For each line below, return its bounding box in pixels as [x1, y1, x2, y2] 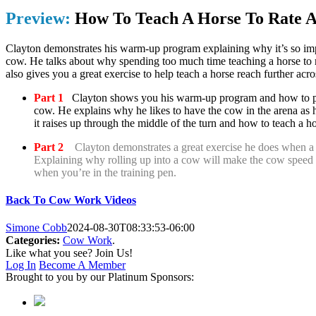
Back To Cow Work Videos [6, 194, 136, 207]
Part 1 [34, 91, 63, 104]
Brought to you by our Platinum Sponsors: [6, 271, 194, 284]
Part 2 [34, 140, 66, 153]
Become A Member [39, 259, 126, 272]
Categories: [6, 234, 60, 247]
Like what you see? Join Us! [6, 247, 133, 260]
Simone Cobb [6, 221, 67, 234]
